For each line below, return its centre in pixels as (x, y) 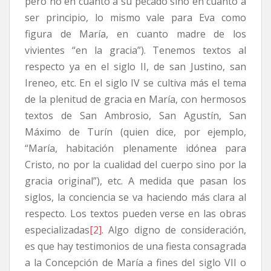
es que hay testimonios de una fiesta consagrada (135, 246)
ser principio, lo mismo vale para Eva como (135, 17)
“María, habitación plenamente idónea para (135, 148)
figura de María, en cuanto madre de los (135, 34)
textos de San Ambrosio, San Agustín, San (135, 115)
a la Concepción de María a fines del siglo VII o (135, 262)
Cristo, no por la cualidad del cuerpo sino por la (135, 164)
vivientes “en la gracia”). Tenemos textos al (135, 50)
